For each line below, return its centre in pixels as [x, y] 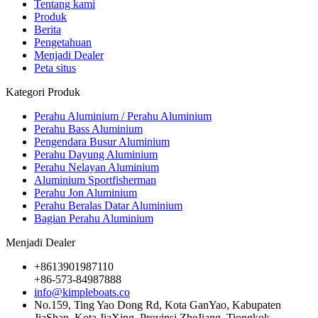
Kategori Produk [43, 92]
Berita [48, 29]
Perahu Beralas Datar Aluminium [108, 205]
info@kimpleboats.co [82, 292]
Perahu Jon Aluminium [86, 192]
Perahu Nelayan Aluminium [97, 167]
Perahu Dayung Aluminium [96, 154]
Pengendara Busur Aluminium [102, 141]
